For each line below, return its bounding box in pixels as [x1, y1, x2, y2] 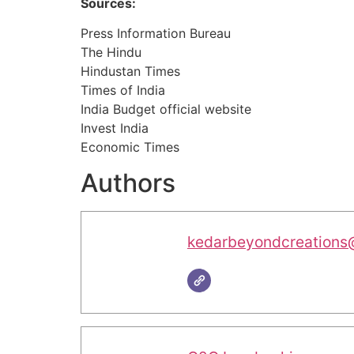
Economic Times [81, 139, 179, 156]
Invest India [81, 120, 149, 137]
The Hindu [81, 44, 141, 61]
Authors [81, 167, 175, 198]
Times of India [81, 82, 165, 99]
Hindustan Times [81, 63, 180, 80]
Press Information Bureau [81, 25, 231, 42]
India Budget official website [81, 101, 251, 118]
